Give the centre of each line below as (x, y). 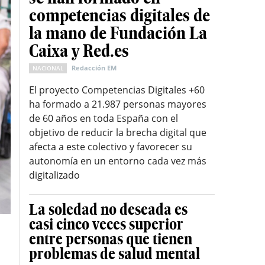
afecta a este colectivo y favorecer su (111, 147)
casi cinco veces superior (106, 224)
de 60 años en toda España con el (104, 119)
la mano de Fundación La (118, 33)
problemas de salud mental (115, 254)
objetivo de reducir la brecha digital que (118, 133)
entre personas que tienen (111, 239)
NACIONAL (48, 68)
